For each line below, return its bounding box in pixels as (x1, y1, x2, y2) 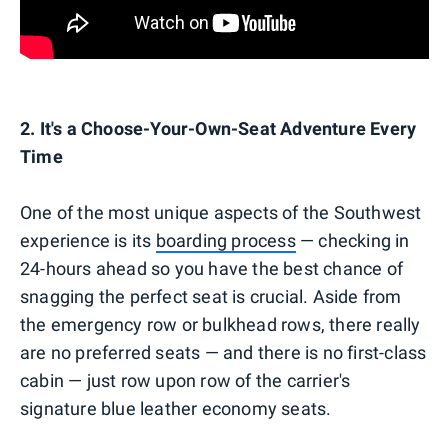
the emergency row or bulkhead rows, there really (20, 313, 421, 335)
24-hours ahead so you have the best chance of (20, 257, 404, 279)
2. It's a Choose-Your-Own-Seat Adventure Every (20, 117, 417, 139)
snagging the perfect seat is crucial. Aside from (20, 285, 402, 307)
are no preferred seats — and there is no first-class (20, 341, 427, 363)
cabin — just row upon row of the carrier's (20, 369, 351, 391)
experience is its (20, 229, 156, 251)
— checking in (295, 229, 410, 251)
